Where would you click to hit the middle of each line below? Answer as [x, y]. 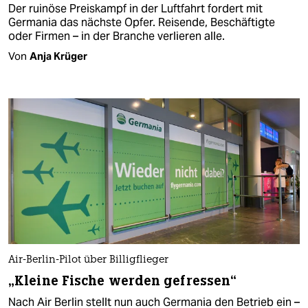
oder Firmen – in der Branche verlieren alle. [117, 36]
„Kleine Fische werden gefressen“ [123, 281]
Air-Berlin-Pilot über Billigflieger [88, 261]
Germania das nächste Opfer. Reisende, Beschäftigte [142, 22]
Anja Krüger [58, 56]
